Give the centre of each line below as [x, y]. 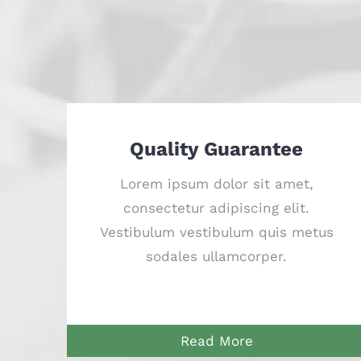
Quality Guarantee [217, 149]
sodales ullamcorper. [217, 257]
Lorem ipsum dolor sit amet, [216, 184]
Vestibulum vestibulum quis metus [216, 232]
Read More [216, 341]
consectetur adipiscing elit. [217, 208]
